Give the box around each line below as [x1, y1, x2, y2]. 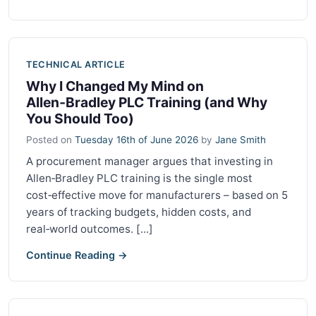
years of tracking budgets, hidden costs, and [26, 205, 251, 219]
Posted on [26, 133, 75, 145]
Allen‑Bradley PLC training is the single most [26, 171, 253, 185]
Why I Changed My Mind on [26, 77, 204, 95]
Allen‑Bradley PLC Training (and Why [26, 93, 267, 111]
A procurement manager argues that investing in [26, 154, 273, 168]
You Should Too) [26, 109, 134, 127]
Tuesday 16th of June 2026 [75, 133, 198, 145]
